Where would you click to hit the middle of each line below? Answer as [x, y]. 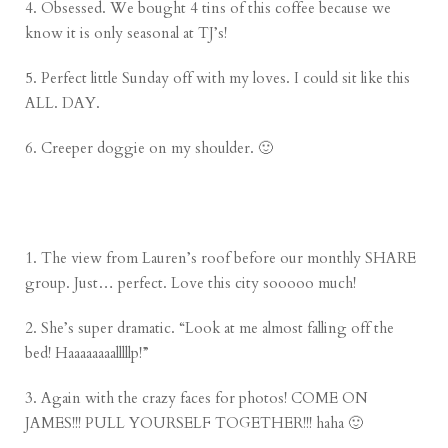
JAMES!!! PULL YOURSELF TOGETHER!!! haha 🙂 [194, 423]
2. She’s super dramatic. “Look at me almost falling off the [210, 328]
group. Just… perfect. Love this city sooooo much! [191, 283]
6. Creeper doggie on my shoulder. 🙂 [149, 148]
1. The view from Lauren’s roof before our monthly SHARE [221, 258]
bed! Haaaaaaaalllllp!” [87, 353]
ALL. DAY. [63, 103]
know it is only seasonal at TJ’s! [126, 33]
